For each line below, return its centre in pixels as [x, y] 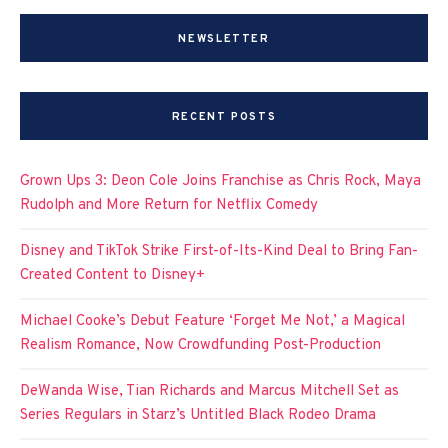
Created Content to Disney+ [112, 276]
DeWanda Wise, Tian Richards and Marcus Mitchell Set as [209, 392]
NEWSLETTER [224, 39]
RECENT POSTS [224, 117]
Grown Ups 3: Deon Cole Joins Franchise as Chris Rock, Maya [220, 182]
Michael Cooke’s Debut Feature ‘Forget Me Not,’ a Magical [212, 322]
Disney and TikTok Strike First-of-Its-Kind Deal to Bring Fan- [219, 252]
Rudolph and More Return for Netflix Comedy [169, 206]
